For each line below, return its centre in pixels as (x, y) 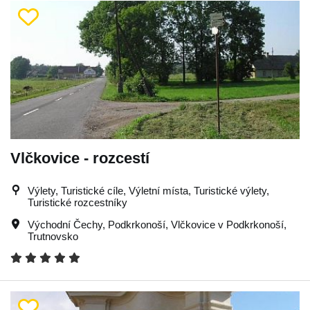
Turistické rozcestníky (77, 202)
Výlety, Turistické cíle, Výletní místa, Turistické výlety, (148, 190)
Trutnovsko (53, 236)
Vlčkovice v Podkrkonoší (227, 224)
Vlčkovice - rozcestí (80, 158)
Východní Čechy (65, 224)
